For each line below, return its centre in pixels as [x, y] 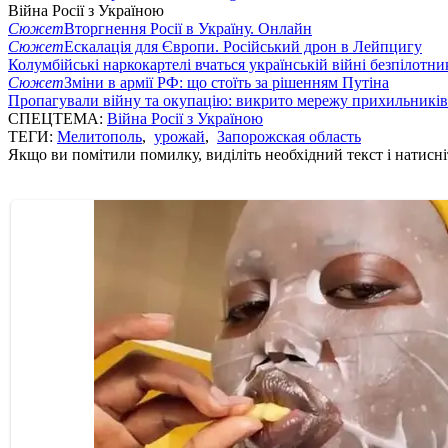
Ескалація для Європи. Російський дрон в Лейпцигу [243, 46]
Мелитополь [99, 136]
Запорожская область [289, 136]
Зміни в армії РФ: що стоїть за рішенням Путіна [226, 82]
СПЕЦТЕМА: [57, 118]
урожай [179, 136]
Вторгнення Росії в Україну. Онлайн [188, 28]
